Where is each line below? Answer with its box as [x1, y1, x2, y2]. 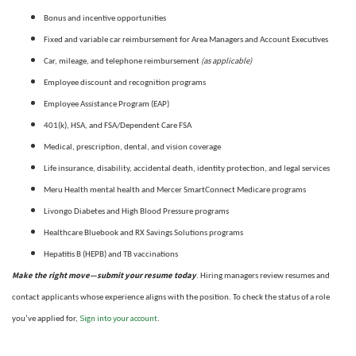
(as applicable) [201, 55, 252, 66]
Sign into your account [79, 312, 157, 323]
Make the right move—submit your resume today [12, 269, 196, 281]
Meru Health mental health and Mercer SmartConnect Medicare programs [44, 185, 306, 195]
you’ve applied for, [12, 314, 79, 323]
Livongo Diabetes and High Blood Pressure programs [44, 207, 229, 216]
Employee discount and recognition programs [44, 78, 206, 87]
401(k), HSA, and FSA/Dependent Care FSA [44, 121, 192, 130]
